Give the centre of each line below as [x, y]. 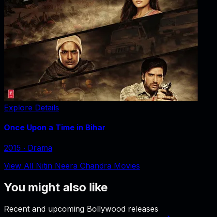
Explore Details [31, 107]
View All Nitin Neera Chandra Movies [72, 166]
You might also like [56, 187]
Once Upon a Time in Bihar [55, 127]
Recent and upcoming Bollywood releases [81, 209]
